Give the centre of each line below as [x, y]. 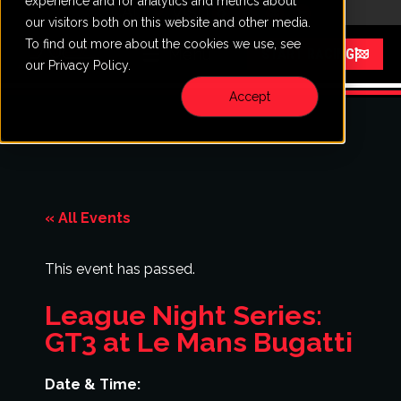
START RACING [308, 54]
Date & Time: [93, 384]
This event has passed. [120, 269]
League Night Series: [183, 315]
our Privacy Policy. [78, 65]
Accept [250, 97]
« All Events [88, 218]
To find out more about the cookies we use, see [163, 43]
